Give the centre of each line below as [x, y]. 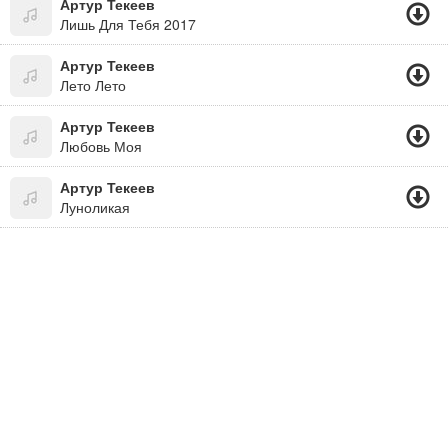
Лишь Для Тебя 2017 [128, 24]
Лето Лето [93, 85]
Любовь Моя [101, 146]
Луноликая [95, 207]
